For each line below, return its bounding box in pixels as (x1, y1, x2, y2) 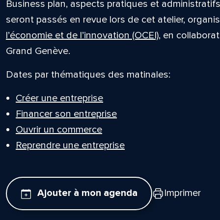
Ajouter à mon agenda (37, 187, 137, 199)
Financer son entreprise (15, 108, 117, 120)
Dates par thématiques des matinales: (5, 69, 170, 81)
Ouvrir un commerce (15, 124, 102, 136)
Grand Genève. (5, 45, 70, 57)
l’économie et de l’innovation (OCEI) (5, 29, 159, 41)
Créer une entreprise (15, 92, 103, 104)
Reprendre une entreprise (15, 139, 125, 151)
